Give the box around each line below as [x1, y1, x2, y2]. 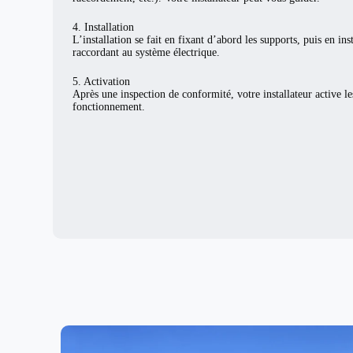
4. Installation [72, 20, 135, 33]
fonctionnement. [72, 100, 146, 113]
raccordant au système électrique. [72, 46, 221, 58]
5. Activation [72, 75, 131, 87]
